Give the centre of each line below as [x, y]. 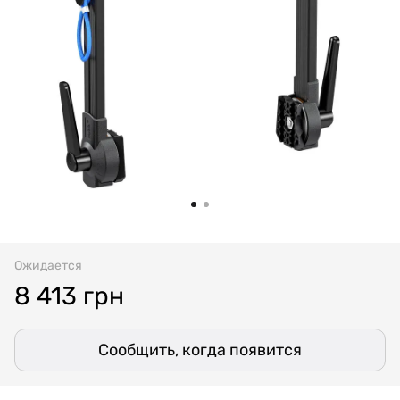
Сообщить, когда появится [200, 350]
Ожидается [48, 266]
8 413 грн [69, 296]
